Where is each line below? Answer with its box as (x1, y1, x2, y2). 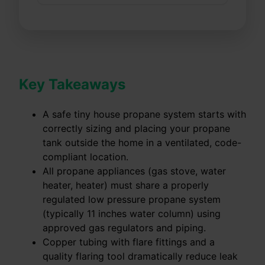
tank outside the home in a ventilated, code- (43, 137, 241, 149)
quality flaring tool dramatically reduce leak (43, 250, 238, 263)
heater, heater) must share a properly (43, 179, 209, 192)
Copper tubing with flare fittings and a (43, 236, 215, 248)
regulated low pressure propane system (43, 193, 221, 206)
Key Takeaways (19, 76, 125, 93)
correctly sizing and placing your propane (43, 122, 230, 135)
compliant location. (43, 151, 128, 163)
